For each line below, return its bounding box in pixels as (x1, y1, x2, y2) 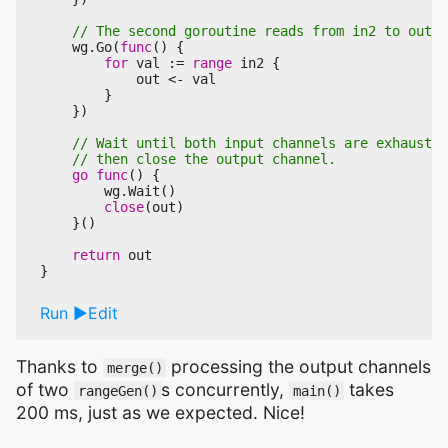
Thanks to (16, 355, 103, 377)
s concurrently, (161, 378, 290, 400)
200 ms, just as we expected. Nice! (16, 401, 305, 423)
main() (292, 382, 341, 399)
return (72, 247, 120, 264)
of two (16, 378, 74, 400)
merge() (106, 359, 163, 376)
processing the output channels (166, 355, 432, 377)
